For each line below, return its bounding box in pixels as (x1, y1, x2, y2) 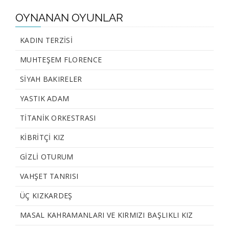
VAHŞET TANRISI (20, 171, 79, 181)
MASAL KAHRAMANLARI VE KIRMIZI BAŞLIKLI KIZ (20, 210, 193, 220)
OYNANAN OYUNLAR (15, 11, 123, 25)
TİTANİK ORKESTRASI (20, 113, 96, 123)
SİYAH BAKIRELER (20, 74, 82, 84)
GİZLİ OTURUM (20, 152, 74, 162)
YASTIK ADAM (20, 94, 70, 104)
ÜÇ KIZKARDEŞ (20, 191, 73, 201)
